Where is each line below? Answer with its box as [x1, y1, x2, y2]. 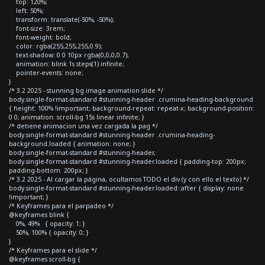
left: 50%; [9, 6, 44, 15]
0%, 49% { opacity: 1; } [9, 219, 85, 228]
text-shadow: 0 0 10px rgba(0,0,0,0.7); [9, 50, 129, 59]
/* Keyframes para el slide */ [9, 245, 97, 254]
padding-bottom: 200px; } [9, 166, 88, 174]
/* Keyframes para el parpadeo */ [9, 201, 114, 210]
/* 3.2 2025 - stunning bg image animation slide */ [9, 86, 163, 95]
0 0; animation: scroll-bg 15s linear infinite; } [9, 112, 144, 121]
